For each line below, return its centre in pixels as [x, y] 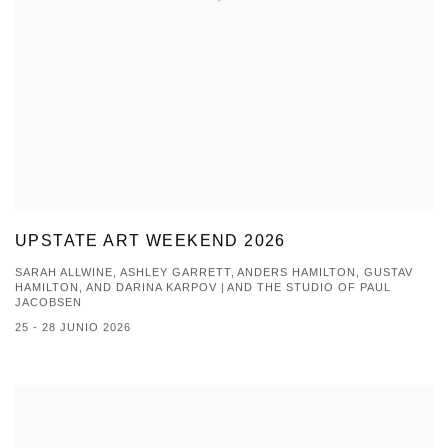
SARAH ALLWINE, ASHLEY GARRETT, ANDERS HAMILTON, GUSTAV [214, 272]
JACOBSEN [48, 302]
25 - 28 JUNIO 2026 [73, 327]
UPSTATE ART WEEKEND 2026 [150, 241]
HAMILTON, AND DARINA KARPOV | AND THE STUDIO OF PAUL [203, 287]
